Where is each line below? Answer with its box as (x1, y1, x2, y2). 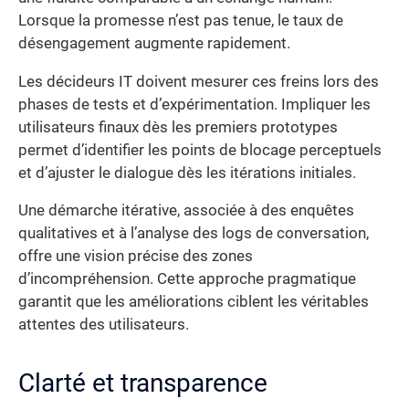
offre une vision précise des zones (18, 247, 253, 266)
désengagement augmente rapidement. (18, 35, 290, 53)
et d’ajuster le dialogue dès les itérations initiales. (18, 163, 356, 182)
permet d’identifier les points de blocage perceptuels (18, 141, 382, 159)
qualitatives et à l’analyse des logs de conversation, (18, 225, 369, 243)
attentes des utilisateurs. (18, 316, 189, 334)
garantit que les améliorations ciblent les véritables (18, 293, 369, 311)
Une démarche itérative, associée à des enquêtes (18, 202, 354, 220)
